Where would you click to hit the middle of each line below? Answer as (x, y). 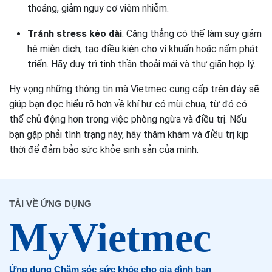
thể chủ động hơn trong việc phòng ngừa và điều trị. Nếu (128, 119)
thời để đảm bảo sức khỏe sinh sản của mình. (104, 150)
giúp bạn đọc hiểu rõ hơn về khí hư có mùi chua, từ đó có (128, 104)
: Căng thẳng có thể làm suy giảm (192, 34)
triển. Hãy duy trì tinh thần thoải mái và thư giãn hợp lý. (141, 64)
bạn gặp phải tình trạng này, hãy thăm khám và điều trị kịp (129, 134)
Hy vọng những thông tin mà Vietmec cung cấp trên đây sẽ (134, 89)
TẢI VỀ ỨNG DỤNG (50, 204)
